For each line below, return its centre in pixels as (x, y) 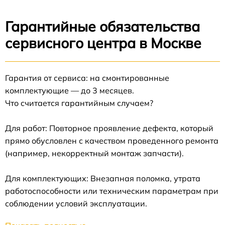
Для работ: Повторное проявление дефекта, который (109, 128)
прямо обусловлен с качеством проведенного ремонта (112, 141)
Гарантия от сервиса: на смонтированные (87, 78)
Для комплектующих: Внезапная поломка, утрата (103, 179)
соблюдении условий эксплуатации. (76, 204)
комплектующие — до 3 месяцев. (70, 91)
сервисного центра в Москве (103, 43)
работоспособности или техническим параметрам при (112, 191)
